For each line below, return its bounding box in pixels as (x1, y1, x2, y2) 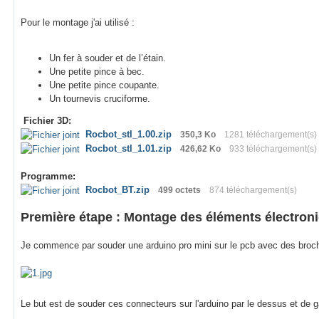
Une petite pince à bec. (49, 66, 145, 78)
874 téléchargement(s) (209, 185, 297, 196)
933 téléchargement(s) (229, 144, 317, 155)
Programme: (21, 171, 75, 182)
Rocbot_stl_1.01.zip (85, 143, 172, 155)
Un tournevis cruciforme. (49, 93, 150, 105)
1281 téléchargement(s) (224, 130, 317, 140)
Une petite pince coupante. (49, 80, 159, 91)
